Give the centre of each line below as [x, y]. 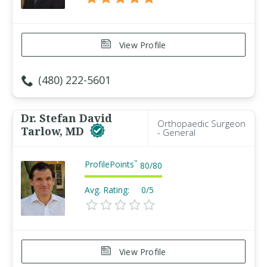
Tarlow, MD [54, 131]
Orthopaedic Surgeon [201, 123]
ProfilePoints [109, 164]
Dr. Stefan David [66, 118]
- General [176, 132]
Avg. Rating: [107, 190]
